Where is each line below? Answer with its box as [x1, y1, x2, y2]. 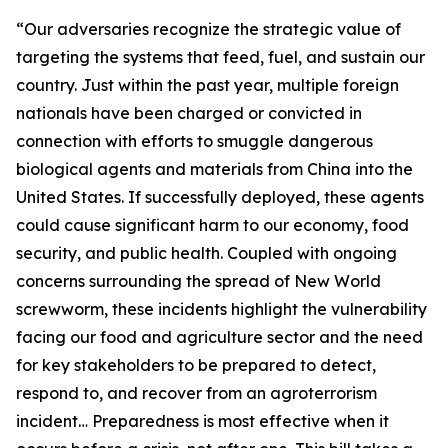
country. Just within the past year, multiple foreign [16, 75, 399, 95]
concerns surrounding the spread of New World [16, 271, 381, 291]
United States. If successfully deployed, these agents [16, 187, 424, 207]
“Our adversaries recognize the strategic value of [16, 19, 401, 39]
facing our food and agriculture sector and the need [16, 327, 423, 347]
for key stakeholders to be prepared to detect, [16, 355, 376, 375]
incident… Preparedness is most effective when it [16, 411, 389, 431]
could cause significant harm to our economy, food [16, 215, 409, 235]
